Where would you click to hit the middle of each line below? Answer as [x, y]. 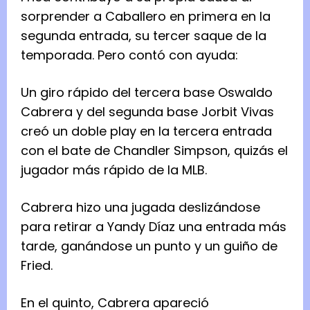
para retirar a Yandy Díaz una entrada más [154, 226]
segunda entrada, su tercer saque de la [144, 35]
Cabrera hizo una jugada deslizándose [140, 207]
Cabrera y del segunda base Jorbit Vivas [147, 111]
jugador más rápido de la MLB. [116, 170]
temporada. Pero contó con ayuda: [131, 55]
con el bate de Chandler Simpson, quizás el [154, 150]
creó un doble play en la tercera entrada [146, 131]
